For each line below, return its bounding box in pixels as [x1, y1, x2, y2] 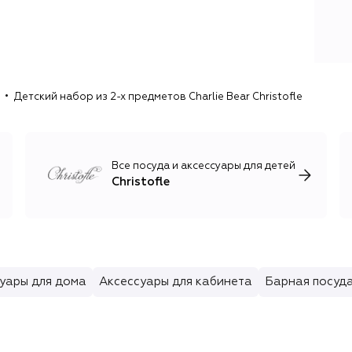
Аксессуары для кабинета [99, 275, 252, 288]
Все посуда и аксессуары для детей [112, 161, 295, 172]
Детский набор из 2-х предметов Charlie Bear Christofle [14, 92, 302, 103]
